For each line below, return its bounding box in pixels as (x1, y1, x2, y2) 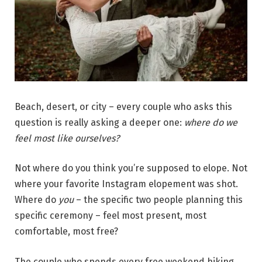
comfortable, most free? (15, 226, 118, 237)
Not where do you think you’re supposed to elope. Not (15, 163, 247, 174)
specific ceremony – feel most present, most (15, 210, 206, 222)
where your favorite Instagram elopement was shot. (15, 178, 238, 190)
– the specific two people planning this (74, 194, 243, 206)
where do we (184, 116, 237, 128)
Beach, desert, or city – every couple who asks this (15, 101, 232, 112)
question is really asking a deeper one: (15, 116, 184, 128)
